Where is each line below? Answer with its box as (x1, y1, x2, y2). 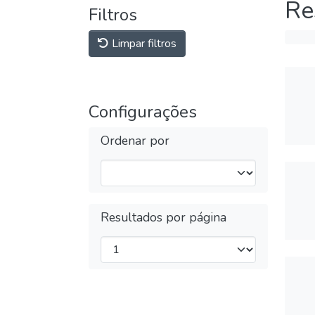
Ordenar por (101, 132, 169, 149)
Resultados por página (101, 209, 226, 226)
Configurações (89, 101, 197, 123)
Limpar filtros (109, 36, 176, 51)
